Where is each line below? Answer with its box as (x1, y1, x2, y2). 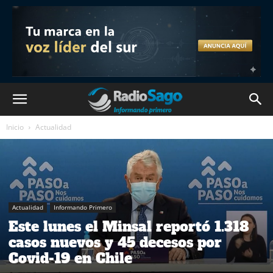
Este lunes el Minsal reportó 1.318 (9, 217, 249, 236)
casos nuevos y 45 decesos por (9, 233, 222, 252)
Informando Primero (54, 202, 112, 211)
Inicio (6, 122, 24, 132)
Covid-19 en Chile (9, 249, 132, 268)
